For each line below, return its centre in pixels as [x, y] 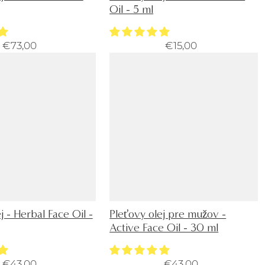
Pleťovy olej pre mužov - [168, 214]
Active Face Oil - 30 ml [164, 228]
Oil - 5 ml [132, 9]
